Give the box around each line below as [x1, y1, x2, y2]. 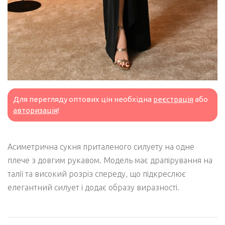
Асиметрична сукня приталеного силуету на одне [8, 142, 194, 151]
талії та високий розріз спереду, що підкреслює [8, 169, 186, 178]
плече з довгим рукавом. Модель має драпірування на [8, 155, 212, 165]
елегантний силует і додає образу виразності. [8, 182, 179, 192]
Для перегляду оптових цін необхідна [13, 94, 153, 103]
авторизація [13, 105, 58, 115]
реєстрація [153, 94, 193, 103]
